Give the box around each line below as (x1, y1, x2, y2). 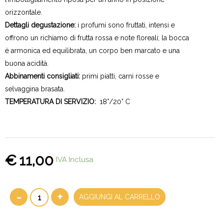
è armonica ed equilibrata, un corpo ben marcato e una (5, 47, 180, 55)
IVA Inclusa (56, 155, 93, 164)
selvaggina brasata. (5, 85, 65, 93)
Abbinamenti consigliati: (5, 72, 82, 80)
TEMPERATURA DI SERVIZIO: (5, 98, 100, 106)
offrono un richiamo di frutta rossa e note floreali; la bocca (5, 34, 189, 42)
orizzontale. (5, 8, 42, 16)
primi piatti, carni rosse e (82, 72, 159, 80)
